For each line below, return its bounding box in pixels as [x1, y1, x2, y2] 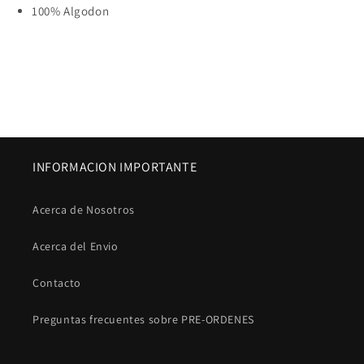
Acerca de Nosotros [32, 202, 135, 217]
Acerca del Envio [32, 239, 119, 253]
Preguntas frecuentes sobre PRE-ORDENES [32, 312, 254, 327]
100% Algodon [32, 2, 110, 19]
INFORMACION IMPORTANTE [32, 158, 197, 175]
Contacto [32, 275, 81, 290]
